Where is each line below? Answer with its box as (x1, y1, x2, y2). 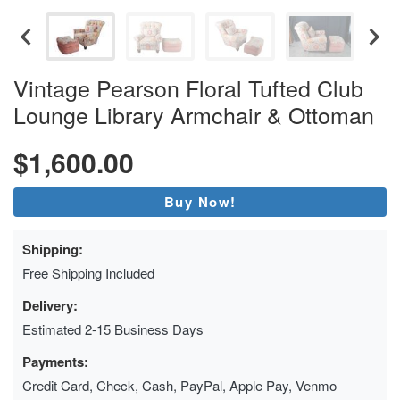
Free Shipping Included (22, 262, 154, 282)
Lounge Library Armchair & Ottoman (13, 97, 374, 130)
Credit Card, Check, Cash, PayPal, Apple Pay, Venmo (22, 375, 337, 395)
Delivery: (22, 295, 78, 315)
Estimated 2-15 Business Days (22, 319, 204, 338)
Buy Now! (163, 191, 237, 212)
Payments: (22, 351, 88, 371)
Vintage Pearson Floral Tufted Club (13, 71, 363, 104)
